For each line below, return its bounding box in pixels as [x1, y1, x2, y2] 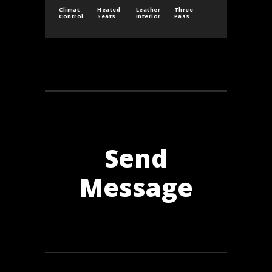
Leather [135, 5, 161, 16]
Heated [97, 5, 121, 16]
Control [59, 12, 84, 22]
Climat [59, 5, 80, 16]
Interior [135, 12, 161, 22]
